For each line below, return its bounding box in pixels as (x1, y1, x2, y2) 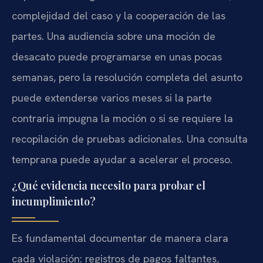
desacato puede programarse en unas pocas (12, 49, 222, 63)
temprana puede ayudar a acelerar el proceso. (12, 152, 232, 166)
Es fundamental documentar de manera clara (12, 231, 228, 245)
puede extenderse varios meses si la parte (12, 90, 212, 104)
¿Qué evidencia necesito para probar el (12, 178, 205, 193)
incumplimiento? (12, 194, 96, 209)
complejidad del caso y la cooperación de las (12, 8, 225, 22)
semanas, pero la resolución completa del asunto (12, 70, 242, 84)
